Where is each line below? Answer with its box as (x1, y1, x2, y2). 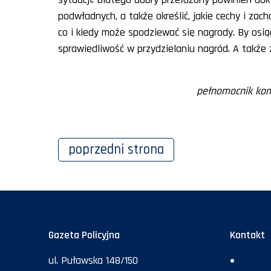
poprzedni (68, 140, 128, 158)
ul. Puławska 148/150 (48, 253, 138, 267)
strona (128, 140, 164, 158)
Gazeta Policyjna (48, 228, 120, 242)
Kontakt (230, 228, 265, 242)
